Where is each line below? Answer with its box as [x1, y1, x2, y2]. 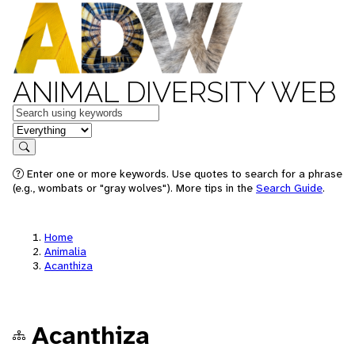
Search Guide [256, 181, 323, 195]
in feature [12, 120, 64, 137]
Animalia [44, 244, 86, 258]
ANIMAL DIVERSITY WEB [13, 75, 336, 109]
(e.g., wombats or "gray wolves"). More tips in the [13, 181, 256, 195]
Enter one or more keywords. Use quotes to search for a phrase [24, 166, 342, 181]
